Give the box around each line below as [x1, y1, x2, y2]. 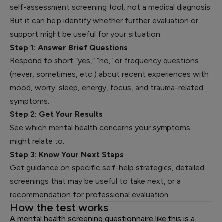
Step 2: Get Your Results [10, 110, 103, 119]
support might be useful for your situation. [10, 29, 162, 39]
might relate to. [10, 136, 64, 146]
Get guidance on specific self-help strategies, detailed [10, 163, 204, 172]
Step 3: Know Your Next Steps [10, 150, 124, 159]
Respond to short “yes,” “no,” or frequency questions [10, 56, 199, 65]
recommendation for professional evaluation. [10, 190, 170, 199]
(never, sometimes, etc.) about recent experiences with [10, 69, 209, 79]
